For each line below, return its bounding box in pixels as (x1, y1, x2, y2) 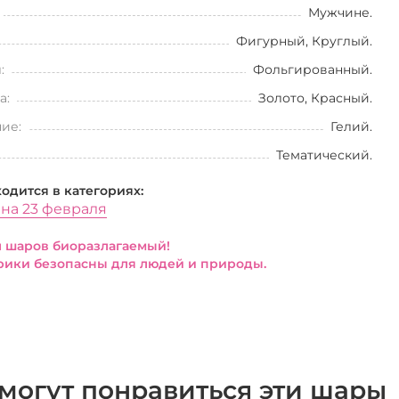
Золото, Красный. (257, 90, 372, 106)
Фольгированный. (252, 61, 372, 77)
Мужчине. (307, 4, 372, 20)
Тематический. (275, 147, 372, 163)
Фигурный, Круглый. (235, 33, 372, 49)
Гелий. (330, 118, 372, 134)
